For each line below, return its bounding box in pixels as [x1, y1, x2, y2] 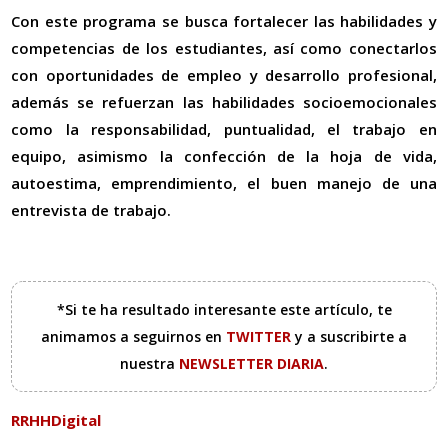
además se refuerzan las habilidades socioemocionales [11, 91, 437, 112]
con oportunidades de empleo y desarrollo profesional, [11, 64, 437, 85]
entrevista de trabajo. [11, 199, 176, 220]
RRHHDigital [11, 409, 102, 430]
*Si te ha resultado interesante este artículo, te [56, 299, 392, 319]
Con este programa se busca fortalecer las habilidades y [11, 10, 437, 31]
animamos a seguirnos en [41, 326, 226, 346]
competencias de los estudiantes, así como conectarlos [11, 37, 437, 58]
